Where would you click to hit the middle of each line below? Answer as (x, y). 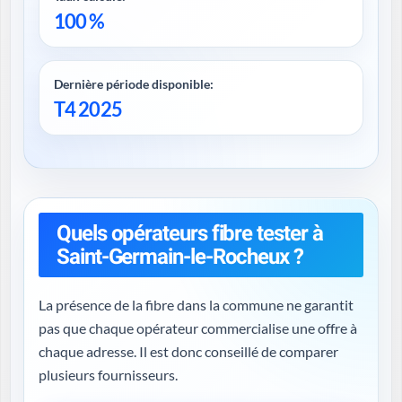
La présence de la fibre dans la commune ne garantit (196, 305)
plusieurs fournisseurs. (108, 375)
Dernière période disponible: (134, 84)
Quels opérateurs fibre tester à (190, 233)
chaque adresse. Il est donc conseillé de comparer (89, 351)
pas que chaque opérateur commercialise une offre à (198, 328)
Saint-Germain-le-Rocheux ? (180, 257)
